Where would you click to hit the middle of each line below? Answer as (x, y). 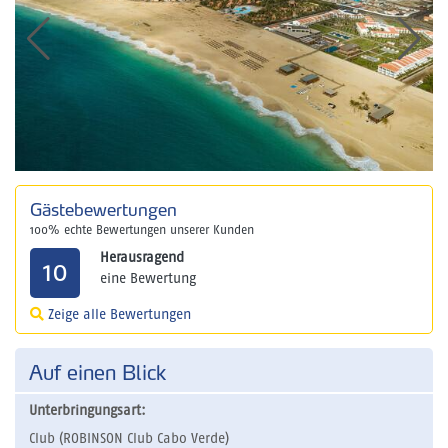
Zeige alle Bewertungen (117, 315)
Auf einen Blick (97, 373)
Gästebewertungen (103, 210)
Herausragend (141, 258)
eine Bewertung (147, 279)
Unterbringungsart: (87, 411)
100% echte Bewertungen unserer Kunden (142, 231)
